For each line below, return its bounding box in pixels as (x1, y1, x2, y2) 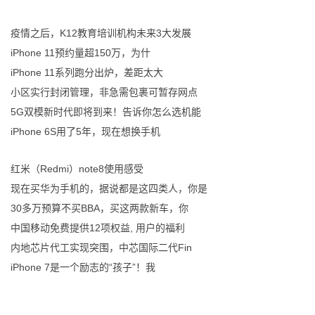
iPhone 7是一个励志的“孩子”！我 (11, 261, 156, 273)
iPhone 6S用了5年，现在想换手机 (11, 125, 161, 137)
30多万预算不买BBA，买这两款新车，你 (11, 202, 189, 214)
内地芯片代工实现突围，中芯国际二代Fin (11, 241, 193, 253)
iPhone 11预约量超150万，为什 (11, 46, 151, 58)
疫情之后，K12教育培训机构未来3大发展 (11, 27, 192, 39)
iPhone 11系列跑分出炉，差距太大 (11, 66, 164, 78)
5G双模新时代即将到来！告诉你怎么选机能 (11, 105, 202, 117)
